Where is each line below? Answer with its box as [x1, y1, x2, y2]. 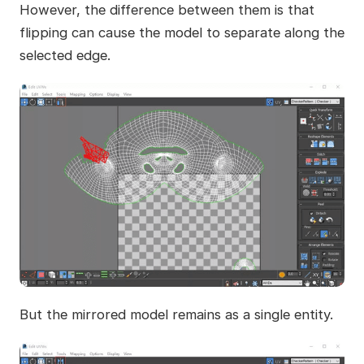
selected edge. [19, 46, 110, 63]
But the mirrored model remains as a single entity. [19, 306, 333, 323]
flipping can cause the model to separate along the [19, 24, 344, 41]
